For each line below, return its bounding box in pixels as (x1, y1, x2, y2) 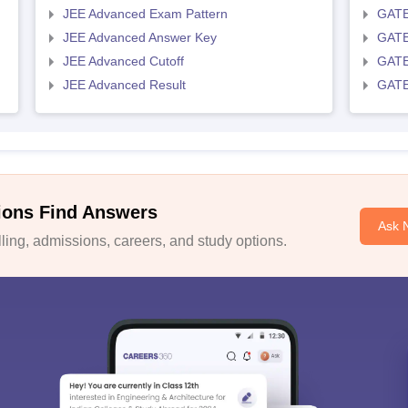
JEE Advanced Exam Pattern (62, 6, 228, 21)
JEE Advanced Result (62, 77, 186, 92)
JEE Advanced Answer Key (62, 30, 217, 45)
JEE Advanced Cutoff (62, 54, 184, 68)
